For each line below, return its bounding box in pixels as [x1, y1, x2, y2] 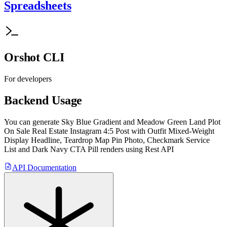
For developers [4, 74, 52, 84]
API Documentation [12, 163, 77, 172]
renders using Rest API [98, 145, 174, 154]
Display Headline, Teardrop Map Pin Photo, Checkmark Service [4, 136, 210, 145]
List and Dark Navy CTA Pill [4, 145, 98, 154]
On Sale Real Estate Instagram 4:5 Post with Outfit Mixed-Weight [4, 127, 214, 136]
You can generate [4, 118, 61, 127]
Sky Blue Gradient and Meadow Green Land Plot [61, 118, 220, 127]
